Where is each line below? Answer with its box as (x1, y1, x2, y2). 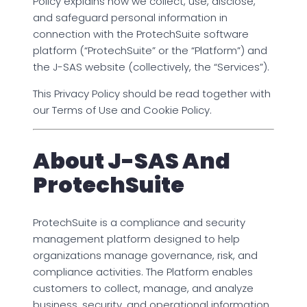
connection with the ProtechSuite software (33, 27, 249, 42)
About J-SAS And (33, 145, 230, 176)
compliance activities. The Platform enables (33, 265, 253, 280)
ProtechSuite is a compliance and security (33, 215, 245, 230)
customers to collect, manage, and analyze (33, 281, 254, 296)
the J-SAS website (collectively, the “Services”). (33, 60, 269, 75)
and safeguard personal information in (33, 10, 228, 25)
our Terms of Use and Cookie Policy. (33, 103, 212, 118)
